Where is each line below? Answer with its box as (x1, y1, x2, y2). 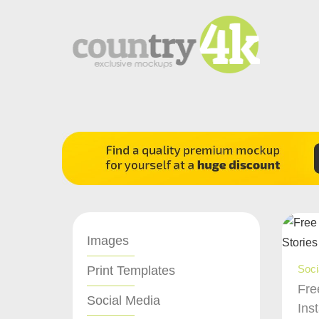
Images (87, 233, 129, 248)
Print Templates (87, 263, 175, 278)
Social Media (87, 293, 160, 308)
